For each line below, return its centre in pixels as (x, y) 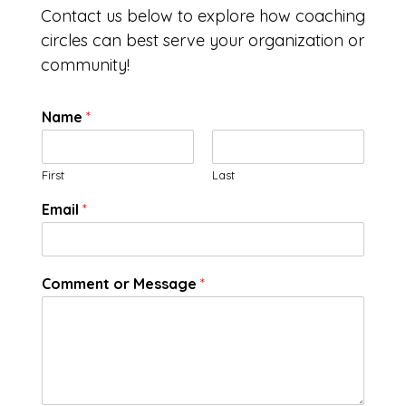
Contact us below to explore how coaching (203, 16)
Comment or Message (121, 284)
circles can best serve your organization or (203, 40)
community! (85, 65)
